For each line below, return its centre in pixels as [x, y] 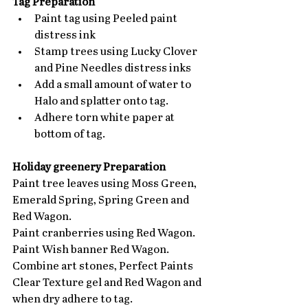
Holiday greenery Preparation [89, 168]
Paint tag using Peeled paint [107, 19]
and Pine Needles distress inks [115, 69]
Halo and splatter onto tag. [103, 102]
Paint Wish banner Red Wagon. [91, 250]
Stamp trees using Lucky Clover [117, 52]
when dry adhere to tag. [73, 300]
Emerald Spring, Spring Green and [102, 201]
